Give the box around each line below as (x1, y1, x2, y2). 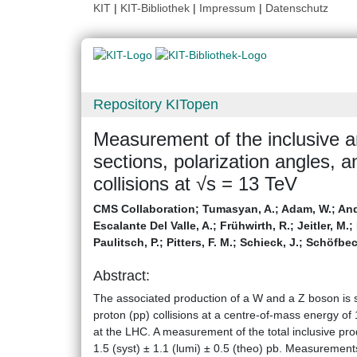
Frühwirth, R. (220, 219, 290, 233)
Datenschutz (265, 2, 328, 14)
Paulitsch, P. (93, 236, 159, 249)
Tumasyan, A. (202, 202, 275, 216)
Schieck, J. (240, 236, 299, 249)
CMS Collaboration (93, 202, 195, 216)
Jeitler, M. (297, 219, 349, 233)
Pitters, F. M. (167, 236, 233, 249)
